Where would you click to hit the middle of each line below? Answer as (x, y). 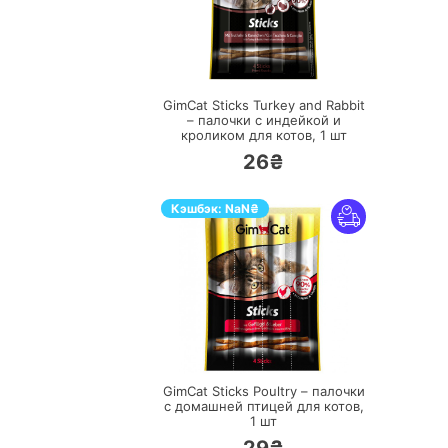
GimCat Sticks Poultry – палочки (263, 391)
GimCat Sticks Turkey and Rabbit (263, 105)
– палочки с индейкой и (263, 120)
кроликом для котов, (250, 135)
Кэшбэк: (198, 208)
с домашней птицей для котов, (263, 406)
